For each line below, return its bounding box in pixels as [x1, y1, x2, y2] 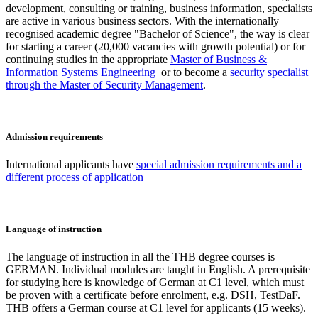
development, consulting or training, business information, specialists [6, 1, 312, 14]
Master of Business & [170, 53, 267, 65]
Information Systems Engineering [6, 65, 158, 78]
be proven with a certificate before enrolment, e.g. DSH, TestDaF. [6, 289, 300, 302]
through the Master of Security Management [6, 78, 203, 91]
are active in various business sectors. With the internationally [6, 14, 279, 27]
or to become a [158, 65, 230, 78]
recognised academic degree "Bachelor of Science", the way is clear [6, 27, 309, 40]
